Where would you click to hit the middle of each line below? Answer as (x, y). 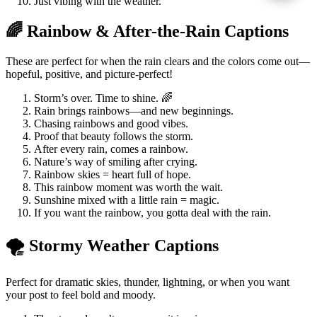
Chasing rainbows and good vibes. (111, 123)
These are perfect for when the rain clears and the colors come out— (158, 61)
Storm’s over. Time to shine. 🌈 (103, 98)
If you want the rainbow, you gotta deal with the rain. (152, 212)
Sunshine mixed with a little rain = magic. (127, 200)
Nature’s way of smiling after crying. (116, 161)
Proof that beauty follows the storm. (114, 136)
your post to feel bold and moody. (81, 295)
